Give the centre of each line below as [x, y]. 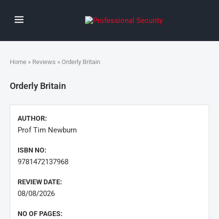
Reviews [44, 62]
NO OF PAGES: [40, 214]
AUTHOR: [32, 118]
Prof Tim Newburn [47, 130]
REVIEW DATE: [40, 182]
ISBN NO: [32, 150]
